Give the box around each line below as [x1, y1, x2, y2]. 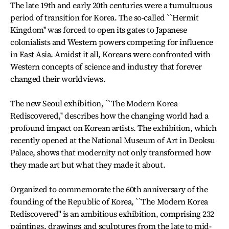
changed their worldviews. [10, 73, 106, 84]
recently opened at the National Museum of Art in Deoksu [10, 134, 215, 146]
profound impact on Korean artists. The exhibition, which [10, 122, 217, 133]
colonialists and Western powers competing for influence [10, 36, 213, 48]
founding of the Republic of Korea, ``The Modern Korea [10, 196, 208, 207]
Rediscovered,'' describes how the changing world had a [10, 110, 209, 121]
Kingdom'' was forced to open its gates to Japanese [10, 24, 187, 35]
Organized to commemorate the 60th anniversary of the [10, 184, 208, 195]
